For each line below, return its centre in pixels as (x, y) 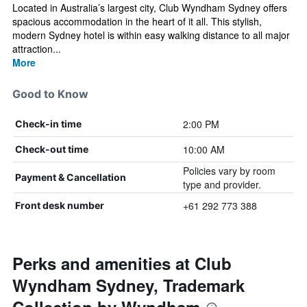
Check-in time (48, 124)
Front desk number (60, 205)
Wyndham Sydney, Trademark (128, 285)
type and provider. (222, 184)
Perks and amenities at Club (122, 263)
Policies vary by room (229, 171)
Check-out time (52, 149)
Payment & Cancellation (71, 177)
